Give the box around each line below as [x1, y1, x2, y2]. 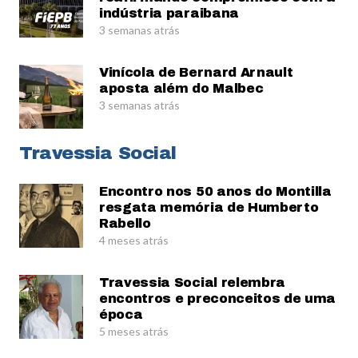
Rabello [99, 217, 151, 231]
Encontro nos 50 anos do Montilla [99, 185, 332, 199]
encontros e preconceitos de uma [99, 292, 336, 306]
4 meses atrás [99, 233, 169, 248]
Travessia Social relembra [99, 276, 285, 290]
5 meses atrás [99, 324, 169, 339]
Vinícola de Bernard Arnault [99, 66, 293, 80]
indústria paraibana [99, 6, 239, 21]
